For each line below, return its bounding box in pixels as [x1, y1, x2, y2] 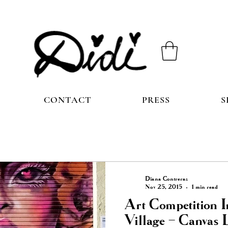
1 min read [191, 184, 218, 191]
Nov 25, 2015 [145, 184, 182, 191]
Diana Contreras [145, 176, 188, 183]
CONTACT [44, 94, 92, 106]
